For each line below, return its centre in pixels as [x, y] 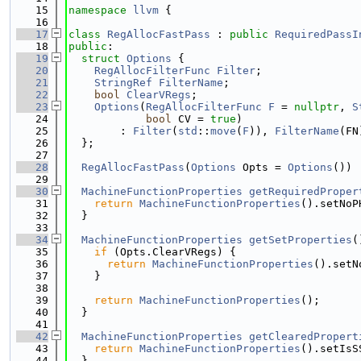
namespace [101, 10]
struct [104, 58]
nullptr [317, 107]
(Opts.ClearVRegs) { [172, 252]
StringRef [123, 83]
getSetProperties [301, 240]
